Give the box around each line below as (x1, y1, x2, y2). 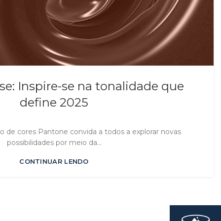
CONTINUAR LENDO (19, 157, 89, 165)
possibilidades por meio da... (6, 138, 102, 147)
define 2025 (20, 95, 88, 110)
